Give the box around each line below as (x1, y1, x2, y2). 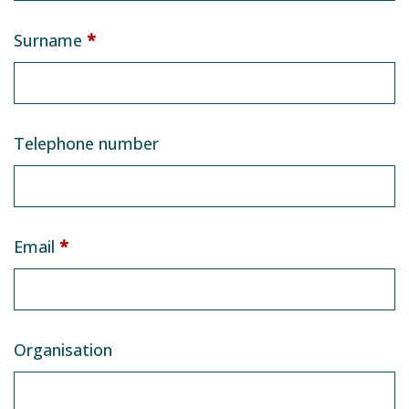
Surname (14, 29, 87, 52)
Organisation (14, 339, 112, 362)
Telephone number (14, 132, 159, 155)
